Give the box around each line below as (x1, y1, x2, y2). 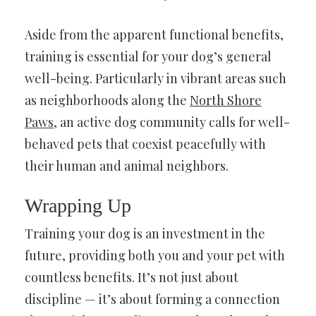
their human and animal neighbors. (25, 157, 229, 175)
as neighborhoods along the (25, 92, 190, 109)
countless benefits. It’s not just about (25, 269, 238, 286)
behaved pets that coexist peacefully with (25, 135, 266, 153)
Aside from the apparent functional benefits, (25, 26, 284, 44)
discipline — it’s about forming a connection (25, 291, 280, 308)
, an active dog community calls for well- (54, 114, 290, 131)
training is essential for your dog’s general (25, 48, 272, 66)
